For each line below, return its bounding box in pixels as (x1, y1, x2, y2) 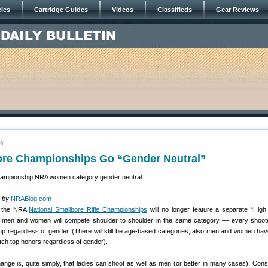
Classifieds (157, 6, 192, 13)
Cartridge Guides (34, 6, 88, 13)
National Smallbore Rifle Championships (29, 206, 147, 213)
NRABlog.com (11, 195, 51, 202)
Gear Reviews (216, 6, 259, 13)
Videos (112, 6, 133, 13)
